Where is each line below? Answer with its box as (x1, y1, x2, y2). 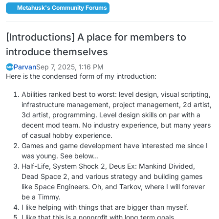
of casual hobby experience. (22, 131, 112, 139)
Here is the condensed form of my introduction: (6, 71, 156, 80)
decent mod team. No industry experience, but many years (22, 120, 211, 129)
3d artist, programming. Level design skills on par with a (22, 110, 200, 119)
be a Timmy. (22, 192, 61, 201)
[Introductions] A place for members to (6, 31, 186, 43)
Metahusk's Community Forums (16, 4, 107, 12)
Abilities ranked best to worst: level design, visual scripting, (22, 89, 211, 98)
